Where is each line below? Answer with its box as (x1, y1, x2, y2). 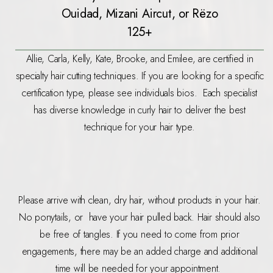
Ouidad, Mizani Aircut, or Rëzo (61, 4, 218, 23)
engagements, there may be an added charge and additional (21, 244, 258, 259)
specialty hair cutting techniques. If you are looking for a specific (15, 69, 264, 83)
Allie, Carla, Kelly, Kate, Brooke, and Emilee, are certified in (26, 52, 253, 66)
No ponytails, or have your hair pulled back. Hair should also (18, 210, 261, 225)
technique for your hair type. (84, 120, 195, 135)
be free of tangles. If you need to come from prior (40, 227, 239, 242)
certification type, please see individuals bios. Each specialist (21, 86, 258, 101)
